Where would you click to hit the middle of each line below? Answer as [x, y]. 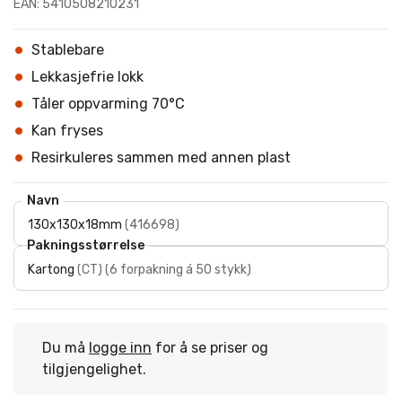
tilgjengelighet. [94, 369]
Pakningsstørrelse [86, 245]
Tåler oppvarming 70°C [110, 104]
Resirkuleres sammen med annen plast [161, 157]
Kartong [51, 270]
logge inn [120, 348]
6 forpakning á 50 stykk [178, 270]
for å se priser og [210, 348]
